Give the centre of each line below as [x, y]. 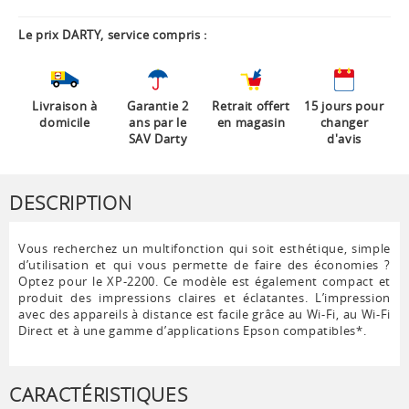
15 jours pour [344, 106]
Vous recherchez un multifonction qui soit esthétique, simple [204, 249]
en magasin [251, 123]
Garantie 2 [158, 106]
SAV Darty [158, 139]
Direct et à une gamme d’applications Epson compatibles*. [193, 331]
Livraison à [65, 106]
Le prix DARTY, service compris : [113, 35]
